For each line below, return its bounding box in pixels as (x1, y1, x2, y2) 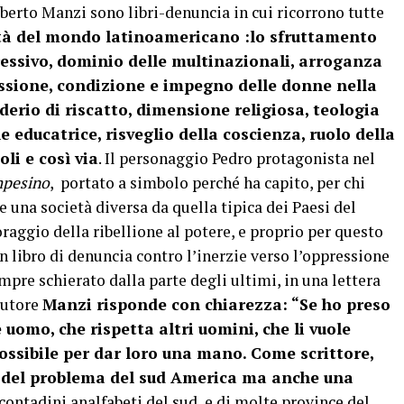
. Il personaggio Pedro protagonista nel (98, 148, 375, 169)
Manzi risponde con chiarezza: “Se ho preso (42, 294, 390, 315)
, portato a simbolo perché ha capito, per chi (50, 172, 365, 193)
